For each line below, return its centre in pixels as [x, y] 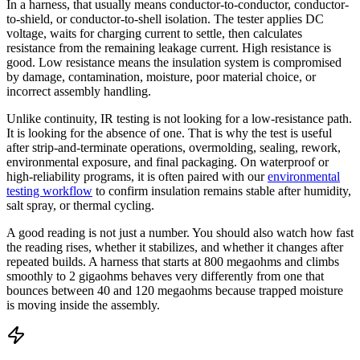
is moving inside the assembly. [83, 305]
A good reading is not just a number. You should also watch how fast [180, 233]
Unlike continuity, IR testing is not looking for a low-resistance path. [179, 119]
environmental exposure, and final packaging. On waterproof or [168, 162]
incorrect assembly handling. [79, 91]
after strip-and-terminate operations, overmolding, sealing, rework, [174, 147]
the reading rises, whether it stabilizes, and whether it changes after [175, 247]
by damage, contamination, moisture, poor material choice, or [161, 77]
